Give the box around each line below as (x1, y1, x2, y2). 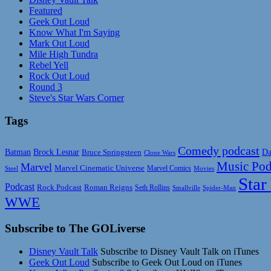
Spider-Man (203, 184, 236, 192)
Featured (29, 5, 62, 16)
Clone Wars (144, 149, 175, 157)
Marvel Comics (147, 164, 191, 173)
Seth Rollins (135, 184, 170, 192)
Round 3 (29, 81, 62, 92)
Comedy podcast (178, 144, 260, 158)
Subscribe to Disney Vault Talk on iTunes (98, 246, 259, 257)
